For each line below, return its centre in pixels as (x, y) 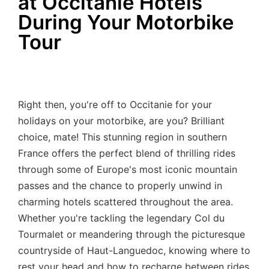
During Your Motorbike (126, 22)
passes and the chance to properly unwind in (120, 186)
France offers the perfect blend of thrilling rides (127, 153)
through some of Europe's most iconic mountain (128, 170)
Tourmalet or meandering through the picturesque (131, 234)
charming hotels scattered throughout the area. (125, 202)
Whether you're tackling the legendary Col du (121, 218)
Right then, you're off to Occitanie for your (115, 105)
